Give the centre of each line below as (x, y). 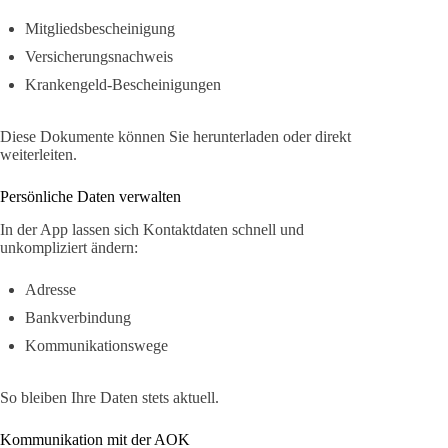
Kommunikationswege (96, 346)
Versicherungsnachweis (99, 57)
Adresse (50, 290)
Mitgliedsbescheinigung (100, 29)
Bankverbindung (78, 318)
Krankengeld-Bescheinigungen (123, 85)
